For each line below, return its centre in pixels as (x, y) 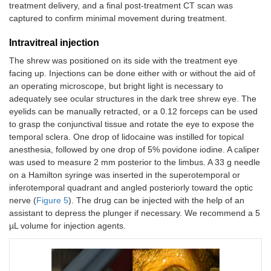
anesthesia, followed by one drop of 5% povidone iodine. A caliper (134, 150)
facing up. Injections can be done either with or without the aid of (132, 73)
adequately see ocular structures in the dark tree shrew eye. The (133, 99)
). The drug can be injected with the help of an (156, 201)
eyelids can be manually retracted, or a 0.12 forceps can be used (133, 112)
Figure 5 (52, 201)
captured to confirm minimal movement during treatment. (118, 18)
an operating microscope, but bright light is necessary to (116, 86)
